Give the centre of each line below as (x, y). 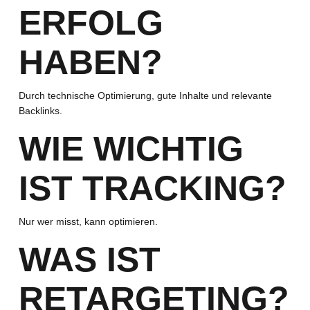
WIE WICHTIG (131, 149)
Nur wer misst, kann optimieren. (88, 221)
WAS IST (89, 259)
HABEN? (90, 62)
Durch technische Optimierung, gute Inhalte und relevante (145, 95)
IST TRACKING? (152, 188)
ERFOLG (91, 23)
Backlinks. (40, 111)
